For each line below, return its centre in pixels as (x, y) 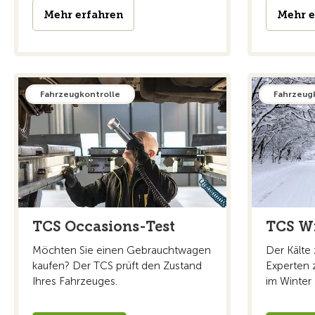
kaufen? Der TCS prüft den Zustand (117, 265)
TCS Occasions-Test (104, 226)
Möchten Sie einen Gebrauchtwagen (122, 250)
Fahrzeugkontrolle (80, 94)
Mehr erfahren (83, 14)
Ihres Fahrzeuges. (75, 281)
